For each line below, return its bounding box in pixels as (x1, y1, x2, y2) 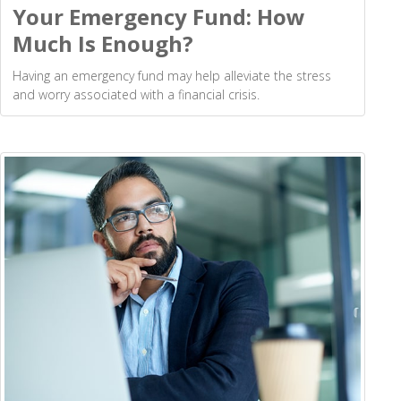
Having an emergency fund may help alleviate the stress (13, 67, 331, 85)
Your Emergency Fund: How (13, 2, 305, 32)
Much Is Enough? (13, 29, 193, 59)
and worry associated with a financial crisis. (13, 86, 260, 104)
